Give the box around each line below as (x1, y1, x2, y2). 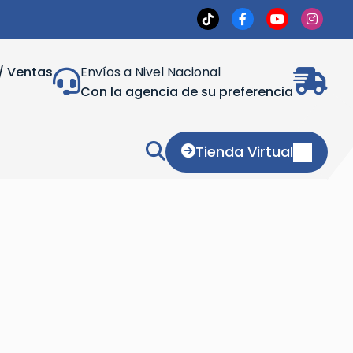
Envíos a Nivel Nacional (80, 62, 221, 81)
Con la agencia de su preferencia (80, 82, 293, 101)
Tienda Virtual (195, 141, 293, 162)
